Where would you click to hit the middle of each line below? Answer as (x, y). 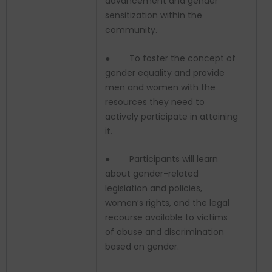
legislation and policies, (154, 189)
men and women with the (160, 87)
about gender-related (152, 174)
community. (131, 30)
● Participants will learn (161, 159)
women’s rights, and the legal (167, 203)
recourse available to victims (166, 218)
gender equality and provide (165, 73)
